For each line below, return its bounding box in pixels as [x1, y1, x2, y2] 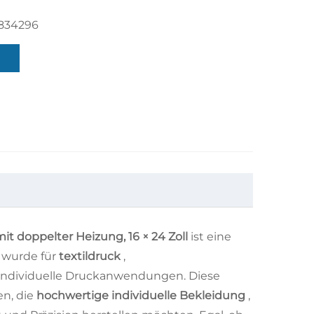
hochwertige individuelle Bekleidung [36, 289, 248, 302]
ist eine [191, 230, 231, 243]
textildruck [59, 250, 123, 263]
